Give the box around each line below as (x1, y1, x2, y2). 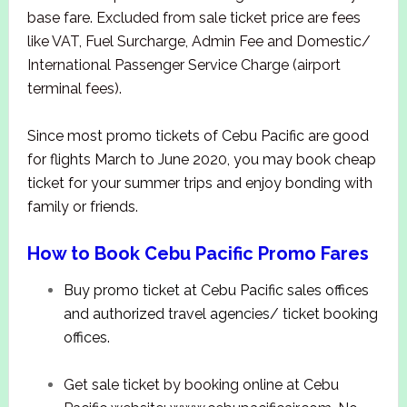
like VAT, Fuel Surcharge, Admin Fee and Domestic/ (26, 33, 371, 51)
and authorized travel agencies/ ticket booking (63, 305, 378, 323)
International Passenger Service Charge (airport (26, 56, 341, 74)
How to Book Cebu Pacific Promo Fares (26, 243, 369, 265)
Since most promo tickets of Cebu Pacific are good (26, 127, 369, 145)
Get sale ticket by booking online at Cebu (63, 376, 339, 394)
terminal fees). (26, 80, 122, 98)
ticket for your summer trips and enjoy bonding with (26, 174, 372, 193)
